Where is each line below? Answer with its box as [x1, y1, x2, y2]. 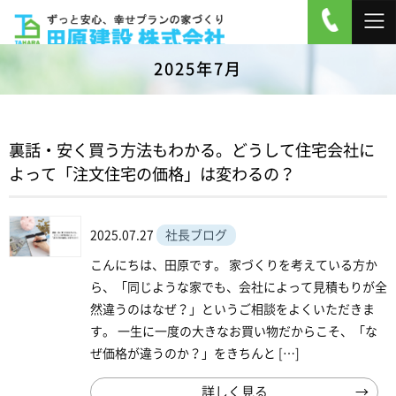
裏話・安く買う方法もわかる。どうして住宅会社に [9, 142, 375, 158]
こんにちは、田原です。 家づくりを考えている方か [90, 259, 377, 271]
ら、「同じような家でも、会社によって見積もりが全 [90, 281, 387, 293]
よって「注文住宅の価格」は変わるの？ [9, 166, 295, 182]
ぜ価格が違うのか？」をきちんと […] [90, 347, 300, 360]
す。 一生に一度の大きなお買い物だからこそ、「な [90, 325, 377, 338]
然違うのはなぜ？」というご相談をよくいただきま [90, 303, 375, 316]
